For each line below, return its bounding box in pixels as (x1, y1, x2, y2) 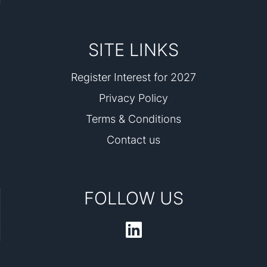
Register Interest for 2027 (71, 71, 196, 83)
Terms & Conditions (86, 113, 181, 125)
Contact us (107, 133, 160, 146)
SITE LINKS (88, 39, 179, 60)
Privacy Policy (99, 92, 168, 104)
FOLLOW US (84, 188, 184, 209)
